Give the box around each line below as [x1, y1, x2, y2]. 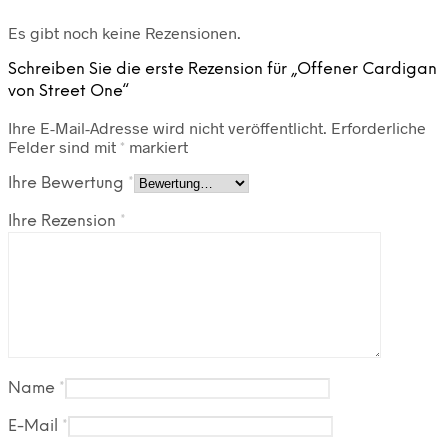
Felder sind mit [8, 136, 120, 156]
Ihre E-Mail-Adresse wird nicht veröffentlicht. [8, 117, 327, 137]
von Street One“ [8, 82, 129, 100]
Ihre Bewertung [8, 174, 128, 192]
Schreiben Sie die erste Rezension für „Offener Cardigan [8, 60, 437, 78]
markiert [125, 136, 188, 156]
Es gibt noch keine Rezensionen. [8, 22, 241, 42]
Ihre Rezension [8, 212, 120, 230]
